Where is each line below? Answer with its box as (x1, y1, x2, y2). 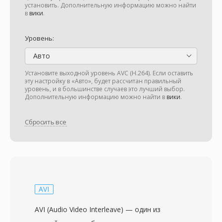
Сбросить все (25, 117, 66, 127)
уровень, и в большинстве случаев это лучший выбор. (25, 85, 185, 93)
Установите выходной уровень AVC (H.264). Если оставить (25, 69, 193, 77)
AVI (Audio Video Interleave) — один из (35, 205, 161, 214)
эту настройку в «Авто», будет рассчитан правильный (25, 77, 181, 85)
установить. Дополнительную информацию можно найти (25, 1, 196, 9)
